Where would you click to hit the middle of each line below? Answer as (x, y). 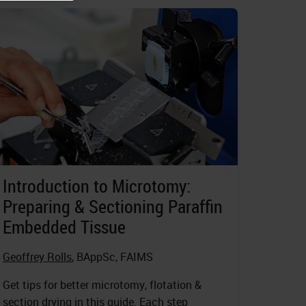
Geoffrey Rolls (37, 257)
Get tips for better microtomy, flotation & (102, 285)
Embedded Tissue (64, 227)
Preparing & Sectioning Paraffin (113, 207)
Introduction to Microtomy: (97, 186)
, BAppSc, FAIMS (112, 257)
